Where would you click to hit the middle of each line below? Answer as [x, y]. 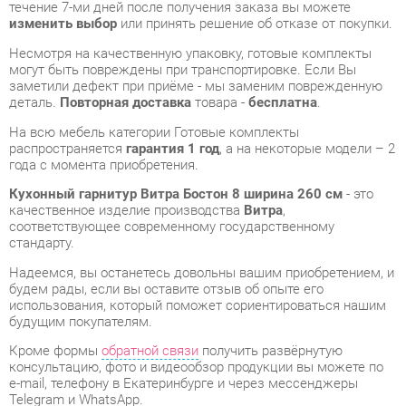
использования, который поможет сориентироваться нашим [189, 211]
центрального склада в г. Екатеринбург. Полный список [175, 377]
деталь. [33, 17]
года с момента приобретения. [99, 76]
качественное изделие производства [121, 121]
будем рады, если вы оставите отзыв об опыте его [159, 196]
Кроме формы [53, 256]
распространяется [65, 61]
